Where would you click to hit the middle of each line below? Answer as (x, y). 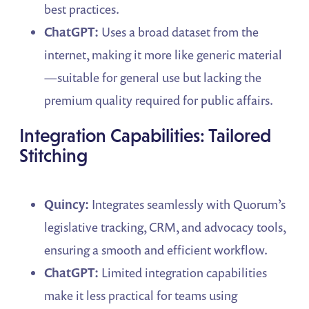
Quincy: (67, 204)
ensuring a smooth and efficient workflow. (156, 249)
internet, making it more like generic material (163, 54)
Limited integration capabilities (183, 272)
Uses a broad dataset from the (179, 31)
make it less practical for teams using (141, 295)
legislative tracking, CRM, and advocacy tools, (165, 227)
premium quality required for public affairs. (159, 100)
